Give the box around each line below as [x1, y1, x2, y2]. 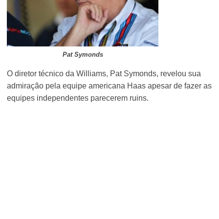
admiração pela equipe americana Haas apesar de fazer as [7, 82, 212, 90]
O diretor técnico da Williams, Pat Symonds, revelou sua [7, 69, 201, 78]
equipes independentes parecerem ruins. [7, 94, 149, 103]
